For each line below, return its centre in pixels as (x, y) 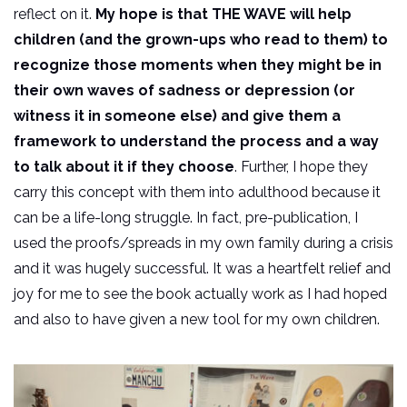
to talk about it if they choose (124, 166)
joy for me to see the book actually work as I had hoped (200, 293)
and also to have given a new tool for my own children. (197, 319)
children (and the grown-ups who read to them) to (201, 39)
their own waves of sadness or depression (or (184, 90)
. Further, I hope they (301, 166)
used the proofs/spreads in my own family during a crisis (203, 243)
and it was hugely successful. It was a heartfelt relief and (202, 268)
